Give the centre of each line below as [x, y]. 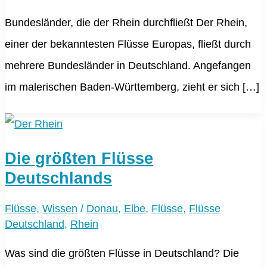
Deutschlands [58, 178]
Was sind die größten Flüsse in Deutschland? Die [122, 253]
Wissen [60, 209]
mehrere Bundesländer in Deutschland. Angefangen [128, 66]
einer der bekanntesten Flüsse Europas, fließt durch [128, 44]
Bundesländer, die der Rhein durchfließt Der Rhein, [126, 23]
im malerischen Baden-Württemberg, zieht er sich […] [132, 87]
